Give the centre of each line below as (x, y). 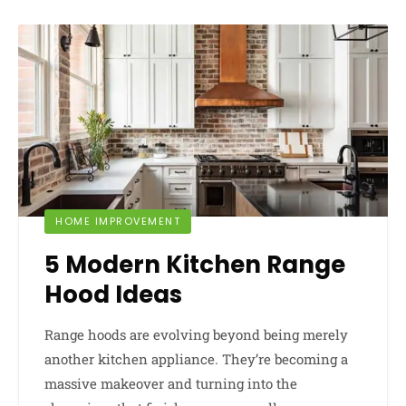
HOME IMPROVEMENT (118, 221)
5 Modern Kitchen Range (195, 264)
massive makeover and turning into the (171, 383)
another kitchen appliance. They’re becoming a (196, 358)
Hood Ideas (113, 294)
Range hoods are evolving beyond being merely (196, 334)
